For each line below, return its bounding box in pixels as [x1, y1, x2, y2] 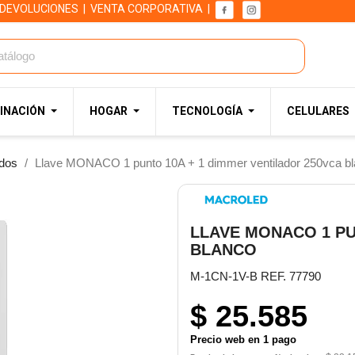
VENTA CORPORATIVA [90, 2, 203, 16]
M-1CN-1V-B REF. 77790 [190, 269, 321, 283]
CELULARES [287, 105, 349, 117]
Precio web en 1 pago [190, 333, 296, 345]
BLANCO [190, 241, 257, 258]
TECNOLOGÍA [172, 105, 242, 117]
